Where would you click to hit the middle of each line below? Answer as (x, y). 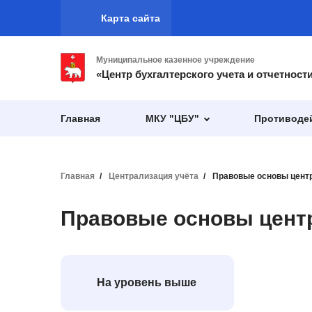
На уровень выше (147, 282)
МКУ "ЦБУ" (173, 118)
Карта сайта (131, 18)
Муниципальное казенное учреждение (175, 60)
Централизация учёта (154, 176)
